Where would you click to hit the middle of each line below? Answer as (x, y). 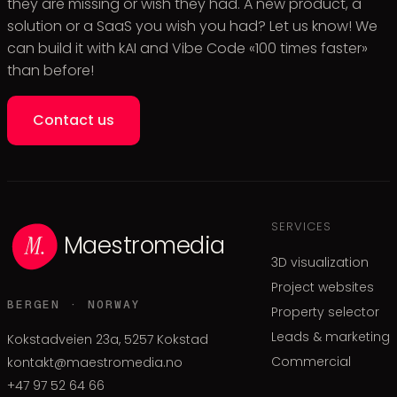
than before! (51, 70)
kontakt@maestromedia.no (95, 362)
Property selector (325, 311)
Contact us (74, 120)
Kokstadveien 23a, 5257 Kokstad (108, 339)
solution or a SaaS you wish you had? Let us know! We (192, 26)
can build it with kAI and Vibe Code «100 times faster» (187, 48)
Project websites (323, 287)
